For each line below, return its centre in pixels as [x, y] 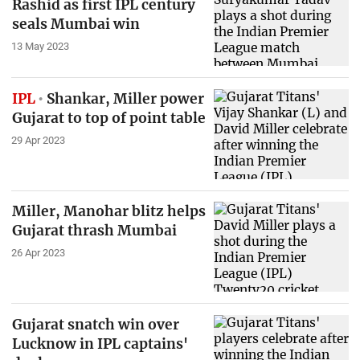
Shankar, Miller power [124, 98]
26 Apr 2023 [38, 253]
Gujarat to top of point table [108, 118]
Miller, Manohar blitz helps [108, 212]
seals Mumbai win [76, 24]
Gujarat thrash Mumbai [94, 231]
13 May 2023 [40, 46]
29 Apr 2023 [38, 140]
